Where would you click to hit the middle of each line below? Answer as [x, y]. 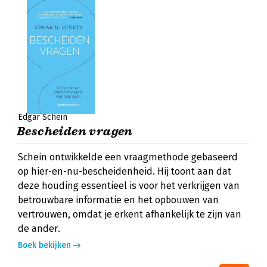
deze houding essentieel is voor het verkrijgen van [129, 186]
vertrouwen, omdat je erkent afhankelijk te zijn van [130, 214]
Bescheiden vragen [75, 131]
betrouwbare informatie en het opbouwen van [118, 200]
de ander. [39, 229]
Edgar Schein [43, 117]
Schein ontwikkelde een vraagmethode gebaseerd [128, 157]
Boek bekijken [44, 245]
